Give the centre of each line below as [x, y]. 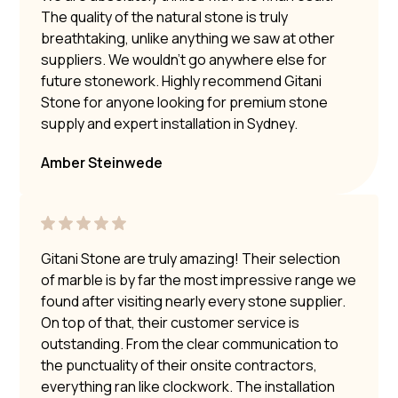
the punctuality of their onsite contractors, [179, 365]
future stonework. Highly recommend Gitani [182, 80]
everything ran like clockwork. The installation [188, 386]
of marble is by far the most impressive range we [199, 279]
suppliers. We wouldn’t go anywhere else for [184, 59]
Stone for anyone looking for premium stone [185, 102]
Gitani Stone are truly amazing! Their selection [191, 258]
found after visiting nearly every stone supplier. [194, 301]
